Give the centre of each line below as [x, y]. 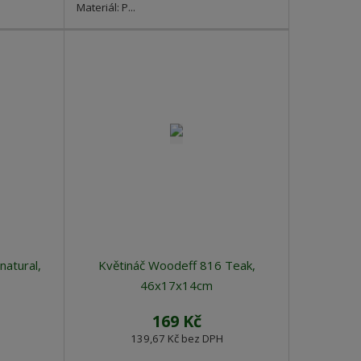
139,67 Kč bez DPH [176, 339]
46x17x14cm [176, 286]
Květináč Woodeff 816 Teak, [176, 266]
